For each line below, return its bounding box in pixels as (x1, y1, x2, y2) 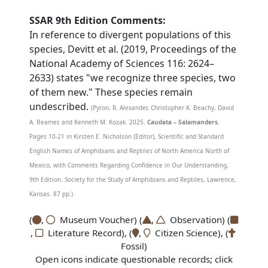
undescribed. (29, 100, 89, 113)
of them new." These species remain (29, 86, 193, 99)
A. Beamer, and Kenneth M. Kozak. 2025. (29, 118, 148, 126)
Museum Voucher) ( (55, 214, 143, 226)
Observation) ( (165, 214, 231, 226)
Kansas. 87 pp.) (29, 190, 74, 198)
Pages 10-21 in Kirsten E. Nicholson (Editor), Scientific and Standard (29, 132, 224, 141)
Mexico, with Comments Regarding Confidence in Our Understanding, (29, 161, 229, 169)
